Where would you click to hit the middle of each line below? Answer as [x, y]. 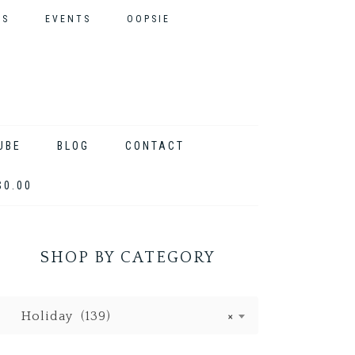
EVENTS [68, 19]
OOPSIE [149, 19]
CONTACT [155, 146]
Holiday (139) [60, 317]
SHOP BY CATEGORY [128, 258]
